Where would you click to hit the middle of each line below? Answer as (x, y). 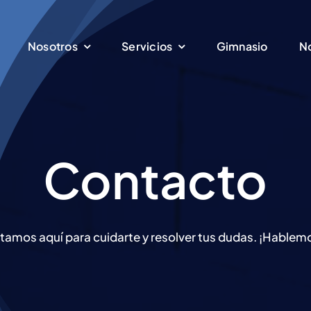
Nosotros (53, 46)
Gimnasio (242, 46)
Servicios (147, 46)
